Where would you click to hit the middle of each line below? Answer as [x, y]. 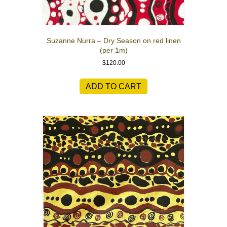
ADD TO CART [113, 86]
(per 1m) [113, 50]
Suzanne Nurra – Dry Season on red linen [113, 40]
